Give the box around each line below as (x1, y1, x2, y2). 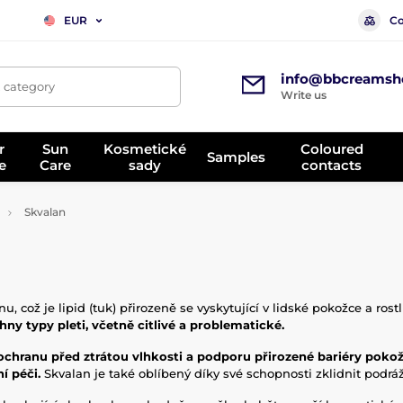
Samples (207, 148, 266, 166)
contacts (301, 156, 363, 174)
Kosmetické (103, 139, 187, 157)
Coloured (300, 139, 363, 157)
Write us (280, 88, 327, 102)
